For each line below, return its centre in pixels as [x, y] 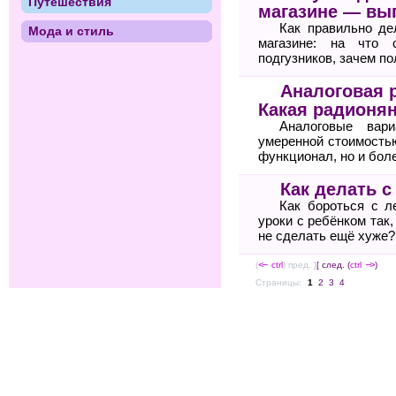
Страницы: [279, 282]
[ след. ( [334, 265]
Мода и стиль [71, 31]
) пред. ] [300, 265]
